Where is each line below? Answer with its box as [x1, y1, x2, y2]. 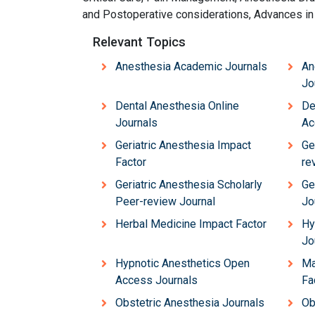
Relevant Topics [93, 34, 186, 49]
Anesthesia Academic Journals [115, 59, 267, 73]
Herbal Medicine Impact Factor [115, 217, 266, 231]
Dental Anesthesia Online [115, 98, 239, 112]
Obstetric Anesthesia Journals [115, 295, 264, 309]
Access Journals [115, 273, 198, 287]
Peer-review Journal [115, 194, 215, 208]
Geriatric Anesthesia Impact [115, 138, 251, 152]
